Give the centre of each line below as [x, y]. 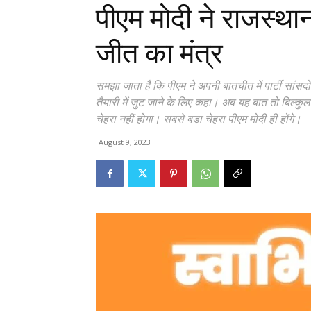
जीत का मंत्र [159, 54]
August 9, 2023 [125, 142]
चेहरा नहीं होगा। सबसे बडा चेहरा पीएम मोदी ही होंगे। [199, 119]
